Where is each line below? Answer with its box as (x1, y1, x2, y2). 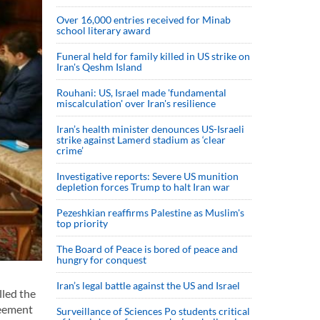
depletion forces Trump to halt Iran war (56, 181, 230, 193)
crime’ (56, 144, 84, 156)
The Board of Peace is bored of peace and (56, 243, 238, 255)
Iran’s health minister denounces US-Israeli (56, 123, 244, 135)
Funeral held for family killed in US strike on (56, 50, 250, 62)
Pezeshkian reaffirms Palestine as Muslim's (56, 206, 244, 219)
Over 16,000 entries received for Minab (56, 14, 231, 26)
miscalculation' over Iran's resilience (56, 97, 216, 109)
